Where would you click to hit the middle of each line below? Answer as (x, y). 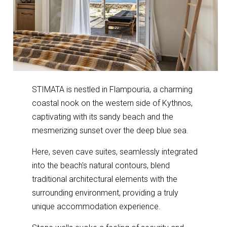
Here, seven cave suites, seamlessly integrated (115, 152)
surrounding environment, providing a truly (105, 193)
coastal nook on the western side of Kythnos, (112, 103)
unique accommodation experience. (97, 206)
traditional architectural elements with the (105, 179)
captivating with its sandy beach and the (103, 117)
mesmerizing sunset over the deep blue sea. (110, 130)
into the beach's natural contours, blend (101, 165)
